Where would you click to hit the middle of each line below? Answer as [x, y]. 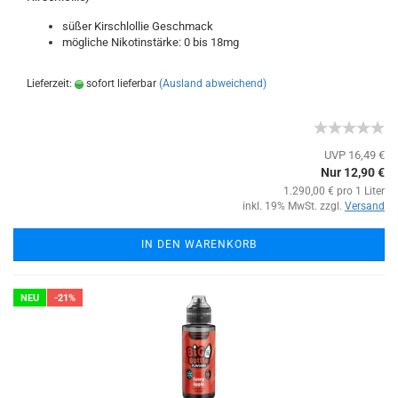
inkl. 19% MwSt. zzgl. [294, 206]
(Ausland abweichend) [213, 84]
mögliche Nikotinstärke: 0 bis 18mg [151, 42]
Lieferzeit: [51, 84]
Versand [365, 206]
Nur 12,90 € [353, 172]
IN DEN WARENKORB [199, 244]
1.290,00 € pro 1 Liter [334, 191]
